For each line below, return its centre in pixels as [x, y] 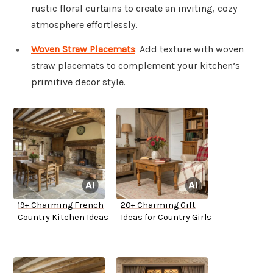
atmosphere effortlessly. [84, 25]
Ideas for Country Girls [166, 218]
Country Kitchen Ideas [63, 218]
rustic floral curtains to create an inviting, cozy [134, 9]
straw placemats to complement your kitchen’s [136, 66]
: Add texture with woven [190, 49]
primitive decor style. [78, 82]
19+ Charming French [61, 205]
